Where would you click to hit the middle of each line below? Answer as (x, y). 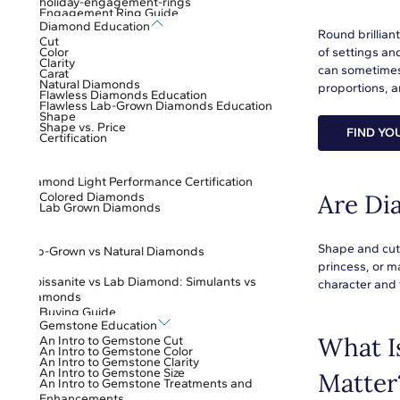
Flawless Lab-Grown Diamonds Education (156, 106)
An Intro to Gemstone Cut (111, 341)
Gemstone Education (98, 325)
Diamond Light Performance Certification (138, 182)
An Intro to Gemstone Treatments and (146, 383)
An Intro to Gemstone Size (112, 373)
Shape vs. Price (83, 127)
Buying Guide (78, 312)
